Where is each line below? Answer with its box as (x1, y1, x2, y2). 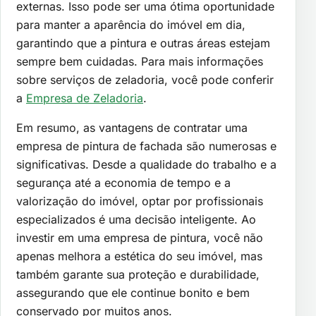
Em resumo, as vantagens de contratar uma (16, 121, 248, 135)
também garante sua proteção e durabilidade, (16, 267, 260, 282)
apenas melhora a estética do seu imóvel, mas (16, 249, 262, 264)
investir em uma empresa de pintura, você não (16, 231, 263, 245)
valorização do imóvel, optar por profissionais (16, 194, 263, 209)
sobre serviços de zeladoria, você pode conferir (16, 73, 274, 87)
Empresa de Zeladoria (26, 91, 143, 106)
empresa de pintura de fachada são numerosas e (16, 139, 276, 154)
